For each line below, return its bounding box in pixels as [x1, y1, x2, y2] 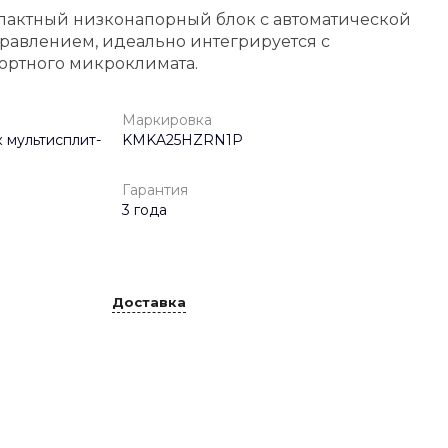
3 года [122, 201, 167, 219]
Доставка [112, 293, 186, 310]
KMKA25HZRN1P [122, 131, 243, 149]
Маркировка [122, 111, 212, 129]
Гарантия [122, 181, 188, 199]
